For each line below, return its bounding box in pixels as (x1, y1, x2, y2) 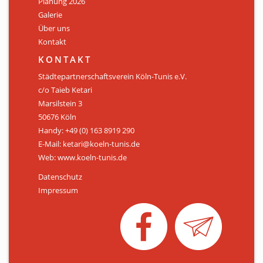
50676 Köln (38, 112, 76, 123)
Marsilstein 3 (38, 98, 82, 109)
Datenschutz (38, 171, 82, 183)
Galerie (38, 9, 62, 21)
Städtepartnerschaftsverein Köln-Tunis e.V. (38, 71, 187, 82)
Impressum (38, 185, 78, 196)
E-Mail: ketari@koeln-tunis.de (38, 139, 140, 150)
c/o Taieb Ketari (38, 85, 92, 96)
